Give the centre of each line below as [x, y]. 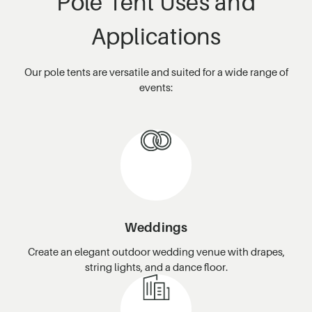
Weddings [156, 227]
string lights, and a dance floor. [156, 266]
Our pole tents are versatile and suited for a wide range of [156, 71]
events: [156, 87]
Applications [156, 36]
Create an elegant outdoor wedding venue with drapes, [156, 251]
